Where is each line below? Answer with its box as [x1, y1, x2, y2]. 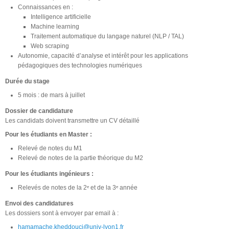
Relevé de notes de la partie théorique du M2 [18, 154, 143, 162]
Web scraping [31, 42, 69, 50]
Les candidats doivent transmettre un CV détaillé [5, 117, 140, 124]
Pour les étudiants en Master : [5, 130, 92, 138]
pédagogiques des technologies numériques [18, 61, 142, 69]
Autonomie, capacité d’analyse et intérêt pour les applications [18, 52, 188, 59]
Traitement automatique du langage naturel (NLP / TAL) [31, 32, 184, 40]
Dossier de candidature [5, 107, 73, 114]
